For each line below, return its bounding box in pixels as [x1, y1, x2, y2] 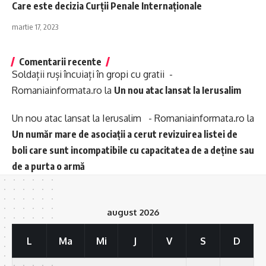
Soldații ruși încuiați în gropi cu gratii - [12, 68, 173, 81]
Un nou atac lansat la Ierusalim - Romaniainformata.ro [12, 112, 245, 125]
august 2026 [107, 207, 159, 218]
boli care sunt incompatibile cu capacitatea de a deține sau [12, 144, 254, 157]
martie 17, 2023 [12, 22, 58, 32]
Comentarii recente [19, 56, 102, 68]
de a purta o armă [12, 160, 87, 173]
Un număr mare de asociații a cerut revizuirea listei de [12, 128, 237, 141]
